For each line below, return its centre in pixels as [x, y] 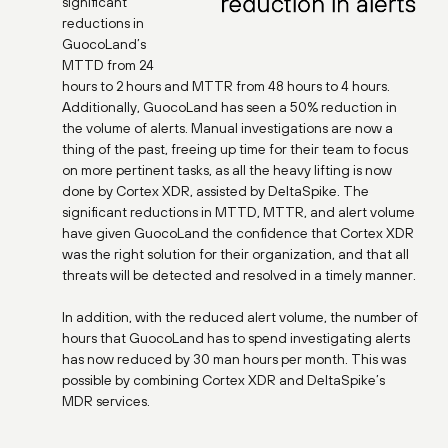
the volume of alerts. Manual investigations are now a [227, 127]
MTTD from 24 [108, 64]
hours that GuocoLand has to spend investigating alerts [236, 337]
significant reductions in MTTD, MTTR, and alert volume [238, 211]
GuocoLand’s [104, 43]
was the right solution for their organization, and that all [235, 253]
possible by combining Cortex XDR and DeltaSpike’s [223, 379]
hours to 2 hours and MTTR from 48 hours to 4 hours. [226, 85]
